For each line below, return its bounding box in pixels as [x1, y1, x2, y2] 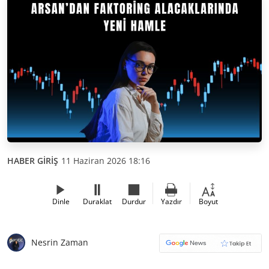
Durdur [122, 196, 146, 207]
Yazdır [160, 196, 182, 207]
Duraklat [83, 196, 112, 207]
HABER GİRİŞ [7, 154, 58, 166]
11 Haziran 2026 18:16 [61, 154, 150, 166]
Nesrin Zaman [31, 237, 88, 248]
